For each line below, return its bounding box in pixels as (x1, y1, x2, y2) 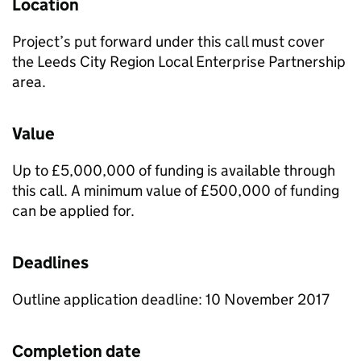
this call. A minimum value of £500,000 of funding (12, 181, 339, 200)
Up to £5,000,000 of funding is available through (12, 161, 335, 180)
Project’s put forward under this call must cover (12, 32, 325, 51)
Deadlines (12, 252, 89, 273)
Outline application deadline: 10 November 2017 (12, 290, 330, 309)
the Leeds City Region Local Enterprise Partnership (12, 52, 346, 71)
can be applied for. (12, 201, 135, 220)
